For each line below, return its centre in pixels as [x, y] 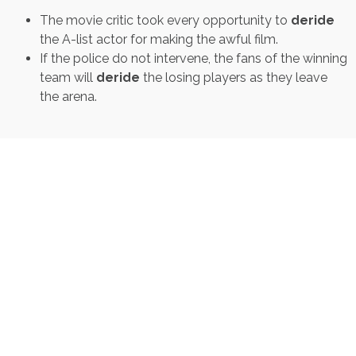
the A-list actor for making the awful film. [159, 39]
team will [68, 77]
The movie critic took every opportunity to [165, 20]
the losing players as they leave [234, 77]
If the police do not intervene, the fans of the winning [193, 58]
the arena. [68, 96]
